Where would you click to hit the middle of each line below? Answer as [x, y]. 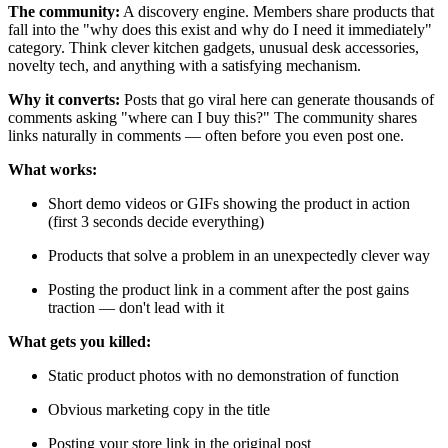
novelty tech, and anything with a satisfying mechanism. [184, 65]
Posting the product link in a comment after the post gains [228, 289]
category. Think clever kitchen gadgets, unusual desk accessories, [213, 47]
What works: [52, 169]
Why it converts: [64, 99]
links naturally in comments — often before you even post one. [206, 135]
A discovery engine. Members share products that [277, 11]
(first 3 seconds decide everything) [156, 221]
